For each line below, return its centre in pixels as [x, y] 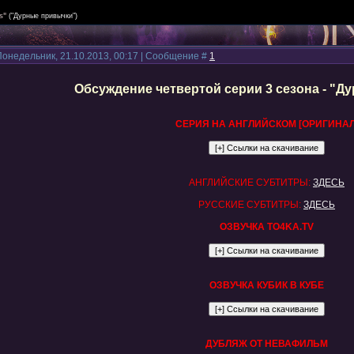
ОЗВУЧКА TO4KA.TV [267, 227]
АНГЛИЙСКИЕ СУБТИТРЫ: [250, 183]
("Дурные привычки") [43, 16]
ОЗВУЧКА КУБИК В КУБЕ [267, 285]
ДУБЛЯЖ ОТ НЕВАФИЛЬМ [267, 344]
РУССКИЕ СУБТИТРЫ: [250, 205]
